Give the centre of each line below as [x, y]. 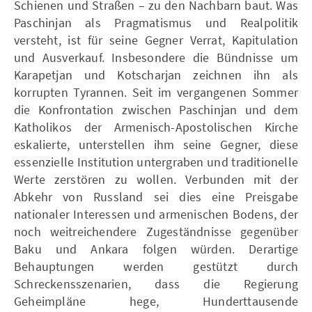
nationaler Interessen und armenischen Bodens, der [156, 214]
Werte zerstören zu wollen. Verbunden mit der [156, 179]
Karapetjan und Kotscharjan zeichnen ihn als [156, 75]
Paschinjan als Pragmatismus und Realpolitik [156, 22]
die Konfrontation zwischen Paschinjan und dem [156, 109]
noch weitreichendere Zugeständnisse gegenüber [156, 231]
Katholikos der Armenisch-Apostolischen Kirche [156, 127]
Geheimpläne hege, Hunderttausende [156, 301]
